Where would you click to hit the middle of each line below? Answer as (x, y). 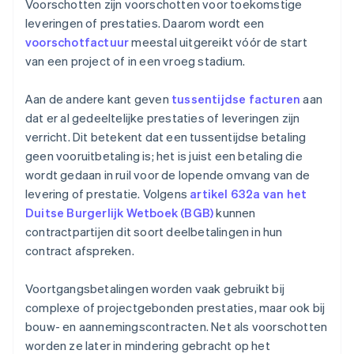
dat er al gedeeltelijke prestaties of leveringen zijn (163, 118)
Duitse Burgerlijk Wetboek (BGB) (120, 213)
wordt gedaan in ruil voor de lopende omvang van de (168, 175)
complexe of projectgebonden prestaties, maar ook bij (175, 308)
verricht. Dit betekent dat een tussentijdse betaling (166, 137)
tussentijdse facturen (236, 99)
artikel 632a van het (249, 194)
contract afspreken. (80, 251)
